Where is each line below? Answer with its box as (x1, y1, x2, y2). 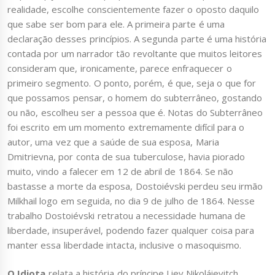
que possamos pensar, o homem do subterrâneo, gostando (7, 91, 263, 104)
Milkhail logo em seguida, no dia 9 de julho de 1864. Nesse (7, 194, 255, 207)
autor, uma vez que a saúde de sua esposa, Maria (7, 135, 219, 148)
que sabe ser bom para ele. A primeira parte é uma (7, 17, 225, 30)
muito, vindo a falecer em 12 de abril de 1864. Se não (7, 165, 234, 177)
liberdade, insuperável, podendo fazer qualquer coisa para (7, 223, 254, 236)
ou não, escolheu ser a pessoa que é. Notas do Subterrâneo (7, 106, 263, 118)
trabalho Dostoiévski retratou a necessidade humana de (7, 209, 246, 222)
